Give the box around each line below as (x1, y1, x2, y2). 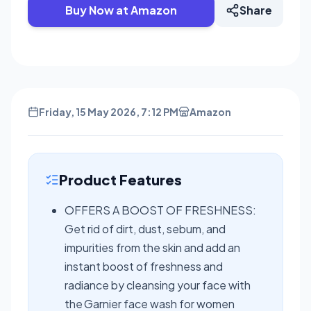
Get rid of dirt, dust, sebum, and (65, 221, 226, 236)
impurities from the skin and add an (65, 239, 240, 255)
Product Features (59, 170, 182, 188)
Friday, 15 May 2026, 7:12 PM (39, 105, 178, 118)
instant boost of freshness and (65, 258, 223, 274)
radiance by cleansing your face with (65, 277, 251, 292)
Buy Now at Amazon (65, 2, 177, 17)
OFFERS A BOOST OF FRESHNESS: (65, 202, 256, 217)
